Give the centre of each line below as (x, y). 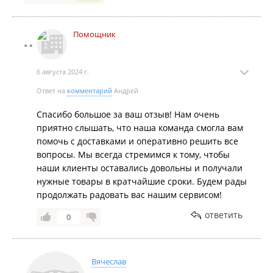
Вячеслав (109, 261)
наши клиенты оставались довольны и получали (140, 168)
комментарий (90, 90)
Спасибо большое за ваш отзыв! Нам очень (128, 114)
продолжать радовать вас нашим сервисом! (129, 195)
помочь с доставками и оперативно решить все (137, 141)
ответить (224, 215)
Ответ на (52, 90)
